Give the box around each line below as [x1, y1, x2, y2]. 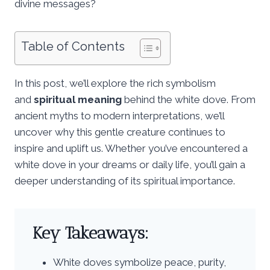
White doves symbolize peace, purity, [53, 256, 226, 268]
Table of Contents [21, 39, 125, 54]
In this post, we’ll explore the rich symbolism [14, 77, 216, 89]
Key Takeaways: [33, 222, 149, 243]
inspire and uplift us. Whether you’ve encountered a [14, 142, 248, 154]
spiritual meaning [34, 93, 122, 105]
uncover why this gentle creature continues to [14, 125, 225, 138]
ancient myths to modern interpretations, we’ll [14, 109, 224, 122]
